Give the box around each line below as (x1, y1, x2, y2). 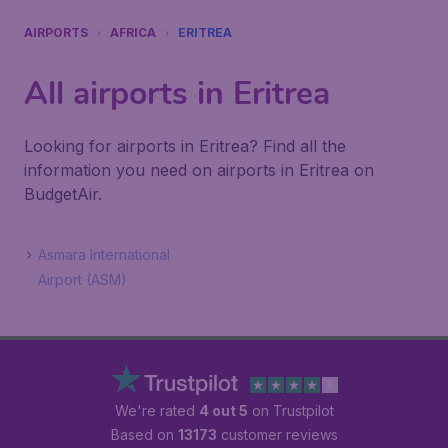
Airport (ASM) (38, 271, 127, 288)
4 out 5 (198, 402, 248, 419)
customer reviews (216, 426, 338, 443)
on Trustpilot (247, 402, 334, 419)
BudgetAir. (24, 184, 102, 204)
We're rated (114, 402, 199, 419)
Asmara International (38, 246, 170, 263)
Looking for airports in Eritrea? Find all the (24, 136, 346, 156)
